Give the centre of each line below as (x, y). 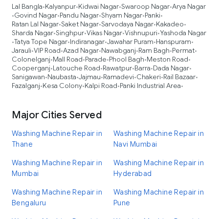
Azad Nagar (81, 50)
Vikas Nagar (104, 33)
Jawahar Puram (130, 42)
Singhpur (70, 33)
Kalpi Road (101, 86)
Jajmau (90, 77)
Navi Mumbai (135, 144)
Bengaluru (29, 203)
